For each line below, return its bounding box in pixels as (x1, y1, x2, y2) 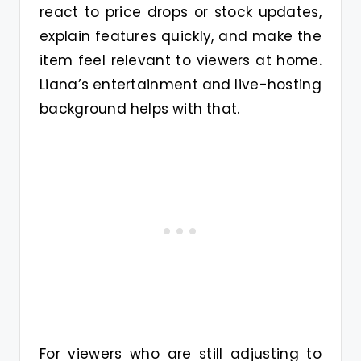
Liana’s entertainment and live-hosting (39, 75, 322, 95)
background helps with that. (39, 99, 240, 119)
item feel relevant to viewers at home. (39, 51, 322, 71)
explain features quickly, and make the (39, 27, 322, 47)
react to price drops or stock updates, (39, 2, 322, 23)
